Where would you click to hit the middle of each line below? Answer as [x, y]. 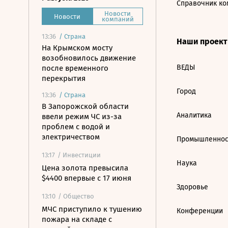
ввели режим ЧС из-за [82, 117]
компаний [118, 19]
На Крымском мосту [77, 48]
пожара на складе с [77, 219]
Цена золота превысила [85, 168]
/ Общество [76, 196]
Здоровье [192, 187]
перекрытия [64, 78]
